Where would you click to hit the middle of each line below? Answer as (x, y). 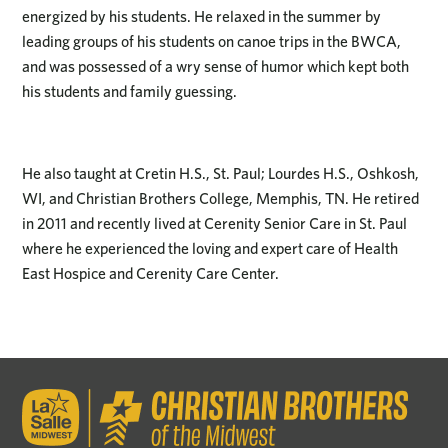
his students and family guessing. (130, 92)
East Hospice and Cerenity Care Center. (151, 273)
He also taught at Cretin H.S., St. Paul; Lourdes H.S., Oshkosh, (221, 173)
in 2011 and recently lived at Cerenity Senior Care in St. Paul (215, 223)
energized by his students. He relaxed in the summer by (202, 17)
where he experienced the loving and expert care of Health (210, 248)
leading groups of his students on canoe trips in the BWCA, (212, 42)
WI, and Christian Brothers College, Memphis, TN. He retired (221, 198)
